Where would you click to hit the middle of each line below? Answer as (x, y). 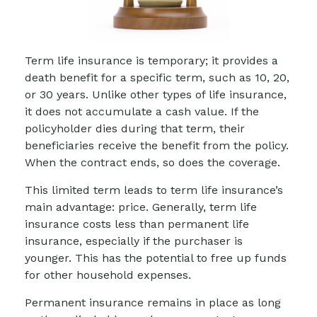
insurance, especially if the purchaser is (134, 241)
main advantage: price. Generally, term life (141, 207)
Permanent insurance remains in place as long (153, 302)
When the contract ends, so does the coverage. (152, 162)
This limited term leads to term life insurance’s (154, 190)
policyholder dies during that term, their (135, 128)
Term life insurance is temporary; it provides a (151, 60)
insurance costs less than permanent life (137, 224)
